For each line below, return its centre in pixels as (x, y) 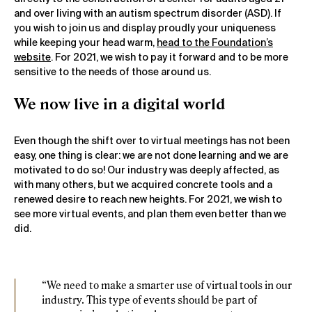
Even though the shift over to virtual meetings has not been (152, 142)
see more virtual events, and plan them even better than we (150, 215)
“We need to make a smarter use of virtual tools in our (167, 286)
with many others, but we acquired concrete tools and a (143, 186)
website (32, 58)
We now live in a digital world (119, 104)
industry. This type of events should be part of (149, 301)
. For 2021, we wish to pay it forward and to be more (170, 58)
